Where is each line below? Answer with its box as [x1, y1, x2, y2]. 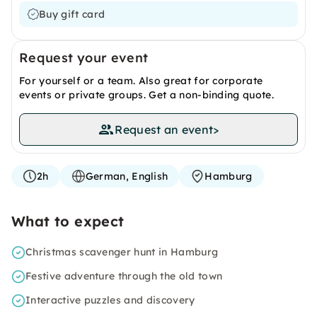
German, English [85, 170, 168, 183]
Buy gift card [39, 8, 105, 21]
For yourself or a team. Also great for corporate [19, 74, 263, 87]
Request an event [115, 122, 214, 137]
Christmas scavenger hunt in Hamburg [25, 246, 219, 258]
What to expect [11, 212, 125, 230]
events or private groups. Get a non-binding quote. [19, 88, 275, 101]
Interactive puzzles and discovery [25, 294, 195, 306]
